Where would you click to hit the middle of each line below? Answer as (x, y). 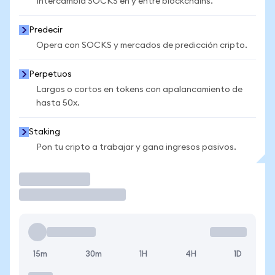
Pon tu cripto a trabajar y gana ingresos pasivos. (136, 147)
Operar (39, 179)
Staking (45, 132)
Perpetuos (50, 74)
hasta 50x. (58, 103)
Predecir (46, 30)
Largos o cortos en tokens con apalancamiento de (139, 90)
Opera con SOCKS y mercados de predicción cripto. (142, 45)
